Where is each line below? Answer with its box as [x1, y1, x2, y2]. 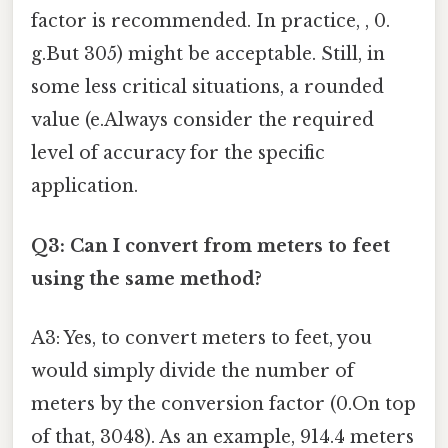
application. [31, 175, 138, 198]
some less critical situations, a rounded [31, 76, 384, 99]
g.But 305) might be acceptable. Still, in [31, 43, 385, 66]
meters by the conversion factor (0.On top [31, 392, 416, 415]
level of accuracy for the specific [31, 142, 325, 165]
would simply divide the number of [31, 359, 354, 382]
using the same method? [31, 267, 262, 290]
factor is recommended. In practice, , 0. [31, 10, 390, 33]
